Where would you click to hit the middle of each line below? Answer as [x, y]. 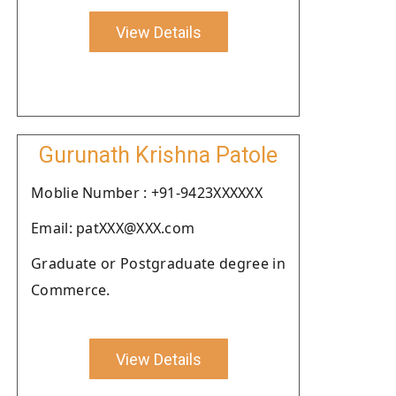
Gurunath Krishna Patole [158, 155]
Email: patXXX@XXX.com [113, 228]
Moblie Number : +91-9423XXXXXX [147, 193]
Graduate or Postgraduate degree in [158, 263]
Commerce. [71, 290]
